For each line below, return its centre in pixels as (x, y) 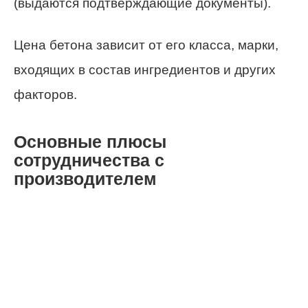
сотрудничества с (89, 160)
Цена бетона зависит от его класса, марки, (146, 45)
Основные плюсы (90, 142)
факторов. (45, 94)
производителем (85, 179)
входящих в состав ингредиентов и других (145, 69)
